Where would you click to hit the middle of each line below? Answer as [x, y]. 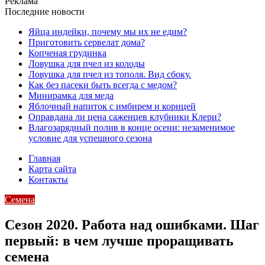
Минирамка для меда [71, 96]
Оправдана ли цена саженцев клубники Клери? [125, 117]
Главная [44, 158]
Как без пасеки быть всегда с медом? [103, 85]
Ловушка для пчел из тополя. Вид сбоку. [110, 74]
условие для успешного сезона [90, 138]
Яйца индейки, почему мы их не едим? [108, 32]
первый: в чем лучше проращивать [119, 240]
